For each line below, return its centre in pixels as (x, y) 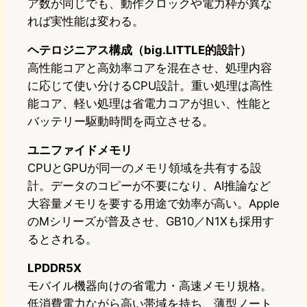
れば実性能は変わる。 (86, 22)
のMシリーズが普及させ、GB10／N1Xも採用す (151, 222)
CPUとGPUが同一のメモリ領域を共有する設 (145, 168)
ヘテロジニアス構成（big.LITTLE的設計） (139, 50)
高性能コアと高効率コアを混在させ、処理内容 (150, 68)
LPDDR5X (54, 268)
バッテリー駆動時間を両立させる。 (121, 122)
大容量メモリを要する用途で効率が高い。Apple (153, 204)
